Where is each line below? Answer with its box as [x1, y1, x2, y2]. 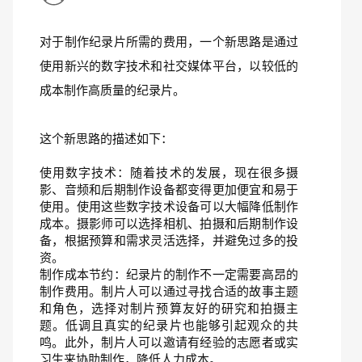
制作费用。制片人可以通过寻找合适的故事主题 [40, 284, 298, 298]
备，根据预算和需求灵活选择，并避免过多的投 [40, 234, 298, 247]
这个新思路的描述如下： [40, 132, 173, 145]
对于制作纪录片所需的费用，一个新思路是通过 [40, 35, 298, 48]
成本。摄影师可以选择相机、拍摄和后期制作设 [40, 217, 298, 230]
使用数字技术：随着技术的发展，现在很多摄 [40, 166, 298, 179]
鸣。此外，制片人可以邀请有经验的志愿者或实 [40, 335, 298, 349]
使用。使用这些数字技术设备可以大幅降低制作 [40, 200, 298, 213]
